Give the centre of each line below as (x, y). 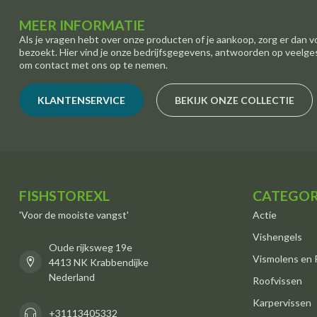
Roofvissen (277, 280)
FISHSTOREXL (64, 195)
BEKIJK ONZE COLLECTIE (235, 100)
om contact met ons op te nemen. (93, 65)
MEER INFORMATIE (82, 25)
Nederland (72, 277)
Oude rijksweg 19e (91, 247)
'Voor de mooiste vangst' (74, 214)
